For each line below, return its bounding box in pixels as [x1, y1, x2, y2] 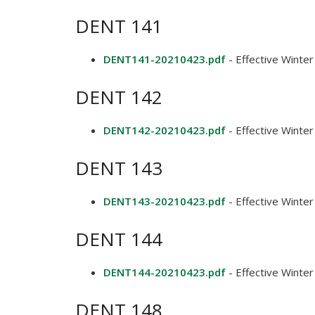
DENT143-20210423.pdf [103, 194, 226, 208]
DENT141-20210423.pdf [103, 52, 226, 66]
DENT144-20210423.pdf [103, 265, 226, 279]
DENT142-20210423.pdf [103, 123, 226, 137]
